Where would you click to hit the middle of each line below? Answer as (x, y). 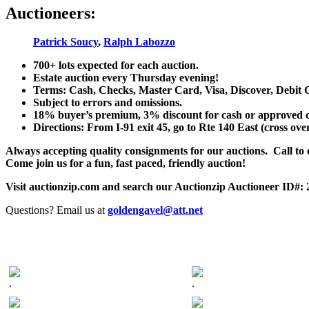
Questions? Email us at (57, 210)
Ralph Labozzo (139, 42)
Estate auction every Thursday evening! (126, 78)
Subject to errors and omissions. (108, 103)
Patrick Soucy (66, 42)
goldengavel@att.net (155, 210)
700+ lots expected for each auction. (116, 66)
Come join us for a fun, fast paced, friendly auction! (126, 163)
